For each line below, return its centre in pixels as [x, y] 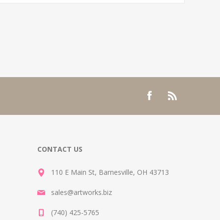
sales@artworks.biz [82, 192]
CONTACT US [60, 149]
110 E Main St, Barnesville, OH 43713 [110, 172]
